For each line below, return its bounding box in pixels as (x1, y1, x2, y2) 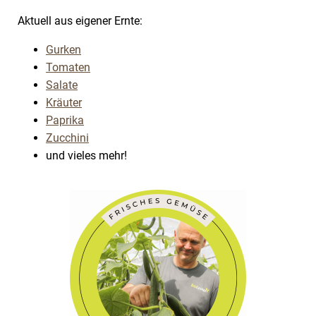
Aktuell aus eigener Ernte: (18, 14, 142, 28)
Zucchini (46, 131, 89, 145)
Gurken (46, 43, 81, 56)
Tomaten (46, 61, 90, 74)
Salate (46, 78, 78, 92)
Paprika (46, 114, 84, 127)
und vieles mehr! (46, 149, 127, 162)
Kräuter (46, 96, 82, 109)
